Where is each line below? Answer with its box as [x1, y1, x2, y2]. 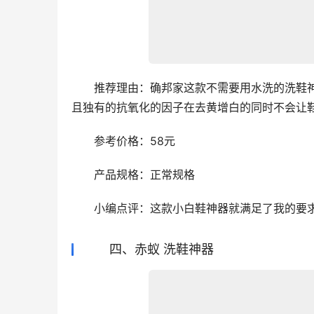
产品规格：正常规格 [71, 168, 195, 182]
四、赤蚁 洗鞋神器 [84, 242, 214, 257]
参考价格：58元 [71, 134, 175, 148]
